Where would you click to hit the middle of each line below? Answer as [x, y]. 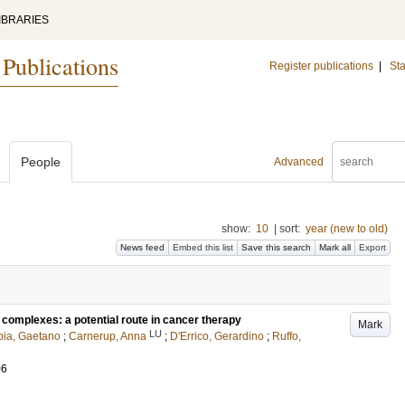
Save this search [276, 247]
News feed [142, 247]
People [41, 162]
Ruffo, [287, 336]
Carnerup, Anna [108, 336]
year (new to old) [347, 229]
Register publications [321, 66]
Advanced [299, 162]
